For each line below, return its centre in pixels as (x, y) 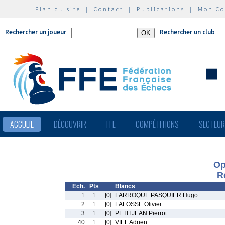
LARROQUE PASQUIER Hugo (156, 195)
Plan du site (58, 9)
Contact (109, 9)
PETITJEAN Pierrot (141, 213)
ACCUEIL (22, 124)
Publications (161, 9)
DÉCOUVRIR (70, 124)
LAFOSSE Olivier (138, 204)
